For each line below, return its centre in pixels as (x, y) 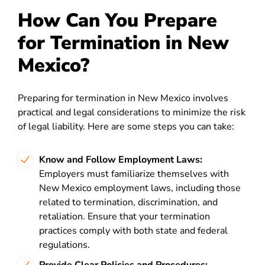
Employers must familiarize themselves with (134, 174)
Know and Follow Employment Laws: (121, 160)
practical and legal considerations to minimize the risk (132, 112)
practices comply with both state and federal (133, 231)
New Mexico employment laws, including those (140, 188)
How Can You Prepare (117, 20)
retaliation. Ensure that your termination (125, 216)
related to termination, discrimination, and (128, 202)
